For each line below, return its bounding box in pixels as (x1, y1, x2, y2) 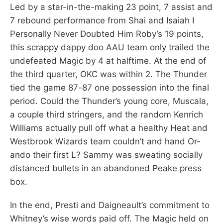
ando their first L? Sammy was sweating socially (10, 149, 203, 160)
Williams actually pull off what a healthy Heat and (10, 122, 208, 133)
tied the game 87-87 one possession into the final (10, 82, 209, 93)
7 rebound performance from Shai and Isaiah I (10, 15, 194, 25)
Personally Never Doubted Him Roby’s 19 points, (10, 28, 204, 39)
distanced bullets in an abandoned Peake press (10, 163, 202, 173)
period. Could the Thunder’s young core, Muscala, (10, 96, 209, 106)
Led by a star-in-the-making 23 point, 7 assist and (10, 1, 213, 12)
